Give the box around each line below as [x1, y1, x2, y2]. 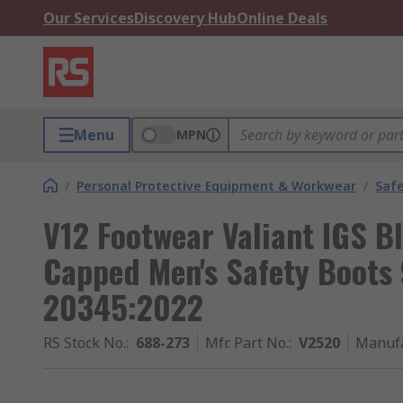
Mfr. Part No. [205, 333, 289, 353]
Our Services [43, 8, 134, 28]
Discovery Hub [134, 8, 237, 28]
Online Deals [237, 8, 327, 28]
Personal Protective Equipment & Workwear [76, 177, 356, 194]
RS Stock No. [43, 333, 126, 353]
